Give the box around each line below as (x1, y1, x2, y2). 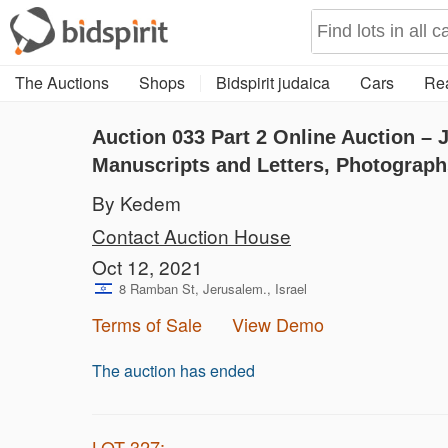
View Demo (232, 311, 324, 337)
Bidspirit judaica (216, 71, 330, 94)
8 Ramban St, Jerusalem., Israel (119, 279, 307, 298)
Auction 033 (92, 126, 211, 148)
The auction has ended (92, 359, 255, 382)
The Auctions (15, 71, 109, 94)
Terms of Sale (92, 311, 202, 337)
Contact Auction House (92, 222, 291, 249)
